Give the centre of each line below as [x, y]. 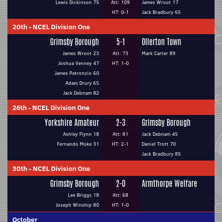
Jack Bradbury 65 [161, 12]
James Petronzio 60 [77, 73]
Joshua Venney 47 [79, 63]
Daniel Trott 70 [159, 144]
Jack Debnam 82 [81, 93]
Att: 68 [120, 195]
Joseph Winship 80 [77, 205]
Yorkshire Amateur [72, 123]
